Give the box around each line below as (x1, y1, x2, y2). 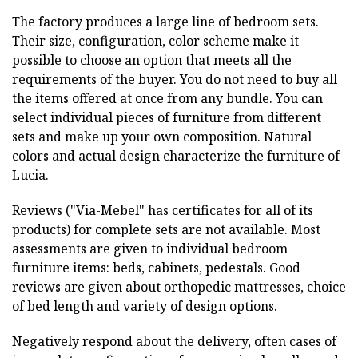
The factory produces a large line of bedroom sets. (12, 12, 319, 30)
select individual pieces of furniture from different (12, 108, 321, 126)
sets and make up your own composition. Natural (12, 127, 312, 145)
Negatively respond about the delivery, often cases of (12, 332, 336, 350)
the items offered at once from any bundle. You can (12, 89, 323, 107)
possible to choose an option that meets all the (12, 50, 292, 69)
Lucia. (12, 165, 49, 184)
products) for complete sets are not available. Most (12, 220, 320, 238)
